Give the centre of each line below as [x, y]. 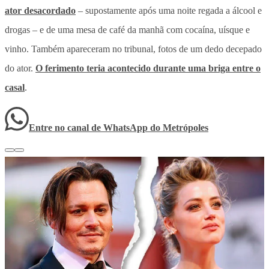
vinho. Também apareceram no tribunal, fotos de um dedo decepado [133, 49]
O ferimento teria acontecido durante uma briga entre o [148, 68]
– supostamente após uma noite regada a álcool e [169, 10]
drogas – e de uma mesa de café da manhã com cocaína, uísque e [127, 29]
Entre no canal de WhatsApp [89, 127]
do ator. [20, 68]
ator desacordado [40, 10]
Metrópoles [186, 127]
